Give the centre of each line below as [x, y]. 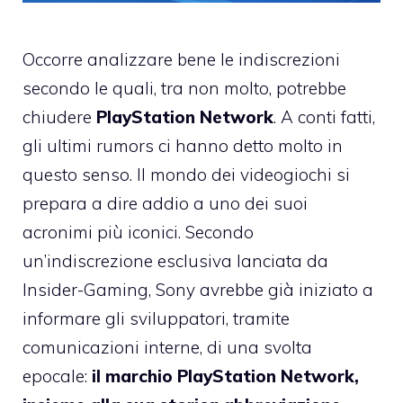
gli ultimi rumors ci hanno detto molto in [183, 145]
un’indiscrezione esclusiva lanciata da [175, 260]
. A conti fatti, [324, 116]
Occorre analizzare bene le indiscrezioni [181, 59]
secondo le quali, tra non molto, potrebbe [184, 88]
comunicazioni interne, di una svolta [167, 347]
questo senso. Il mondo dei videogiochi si [186, 174]
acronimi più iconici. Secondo [138, 232]
